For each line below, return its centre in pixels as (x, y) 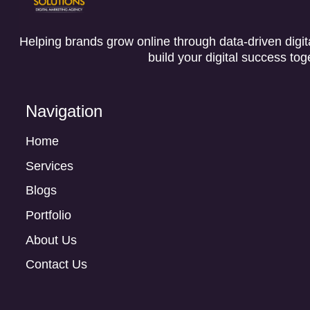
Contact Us (56, 265)
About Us (51, 240)
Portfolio (48, 215)
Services (49, 166)
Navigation (64, 111)
